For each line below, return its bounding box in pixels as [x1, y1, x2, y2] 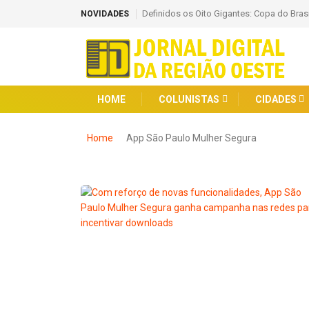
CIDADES [255, 94, 297, 105]
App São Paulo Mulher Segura [126, 132, 257, 144]
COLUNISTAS [159, 94, 219, 105]
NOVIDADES [81, 9, 129, 19]
